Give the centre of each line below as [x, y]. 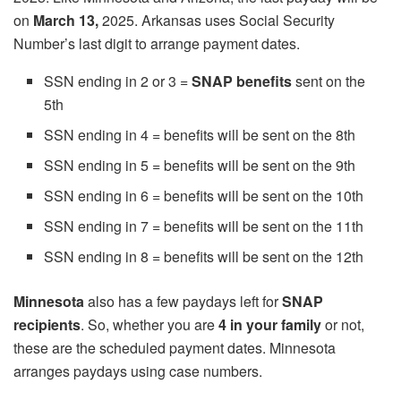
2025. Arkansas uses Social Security [217, 20]
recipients [47, 324]
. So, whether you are [148, 324]
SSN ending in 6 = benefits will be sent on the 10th [204, 195]
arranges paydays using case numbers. [138, 371]
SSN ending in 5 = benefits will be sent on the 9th [200, 165]
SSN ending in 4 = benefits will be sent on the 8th [200, 134]
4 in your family [268, 324]
